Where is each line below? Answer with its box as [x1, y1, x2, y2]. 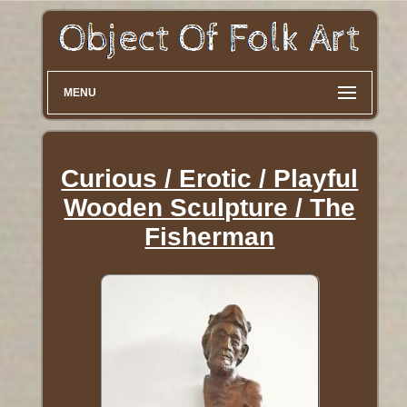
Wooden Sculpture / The [64, 194, 356, 223]
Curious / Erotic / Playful [61, 164, 359, 194]
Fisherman [144, 223, 275, 252]
